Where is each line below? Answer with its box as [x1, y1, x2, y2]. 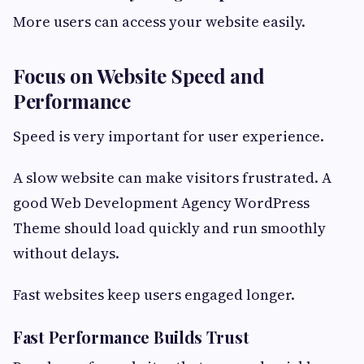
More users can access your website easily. [13, 11, 305, 32]
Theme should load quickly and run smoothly [13, 217, 326, 238]
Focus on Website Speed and [13, 62, 265, 89]
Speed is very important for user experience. [13, 125, 324, 146]
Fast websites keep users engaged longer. [13, 284, 295, 305]
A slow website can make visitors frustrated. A [13, 167, 331, 188]
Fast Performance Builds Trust [13, 325, 249, 348]
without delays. [13, 242, 119, 263]
